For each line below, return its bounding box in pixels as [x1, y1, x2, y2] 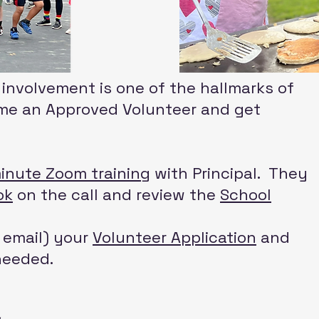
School [220, 184, 271, 204]
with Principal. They [150, 163, 308, 183]
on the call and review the [13, 184, 220, 204]
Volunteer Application [93, 227, 256, 247]
